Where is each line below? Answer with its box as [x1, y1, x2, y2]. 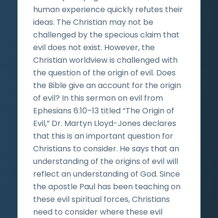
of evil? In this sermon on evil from [33, 92, 163, 104]
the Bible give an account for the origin [33, 79, 181, 91]
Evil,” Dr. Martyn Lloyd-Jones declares [33, 117, 176, 129]
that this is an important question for [33, 130, 173, 142]
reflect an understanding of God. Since [33, 168, 180, 180]
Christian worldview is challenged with [33, 54, 178, 66]
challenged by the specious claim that [33, 29, 180, 40]
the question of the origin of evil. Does [33, 67, 176, 78]
